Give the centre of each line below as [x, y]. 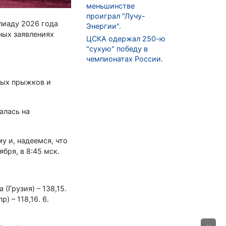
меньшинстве [110, 6]
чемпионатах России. [125, 59]
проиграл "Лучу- [116, 16]
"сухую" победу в [117, 49]
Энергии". [104, 26]
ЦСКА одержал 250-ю [126, 39]
